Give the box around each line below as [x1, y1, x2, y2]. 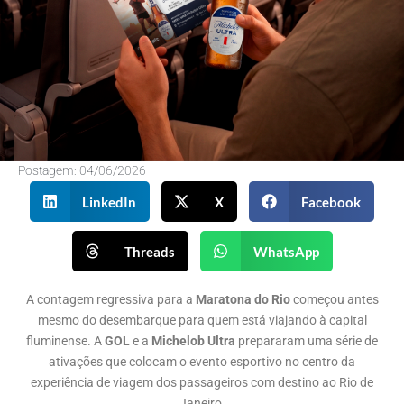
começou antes [289, 292, 379, 308]
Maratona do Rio [192, 292, 290, 308]
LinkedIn [82, 193, 137, 210]
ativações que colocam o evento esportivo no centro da [49, 354, 355, 371]
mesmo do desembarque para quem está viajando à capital [37, 313, 367, 329]
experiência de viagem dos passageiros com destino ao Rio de [31, 375, 373, 391]
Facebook [301, 193, 362, 210]
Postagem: [18, 163, 79, 179]
